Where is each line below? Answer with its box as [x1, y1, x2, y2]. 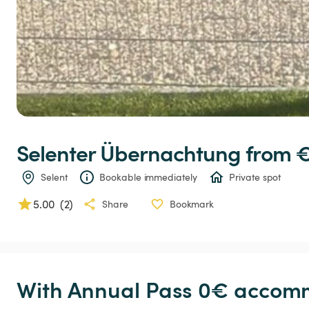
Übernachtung [100, 137, 241, 168]
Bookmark [169, 197, 215, 210]
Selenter [17, 137, 95, 168]
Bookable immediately [99, 170, 197, 183]
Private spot [229, 170, 281, 183]
